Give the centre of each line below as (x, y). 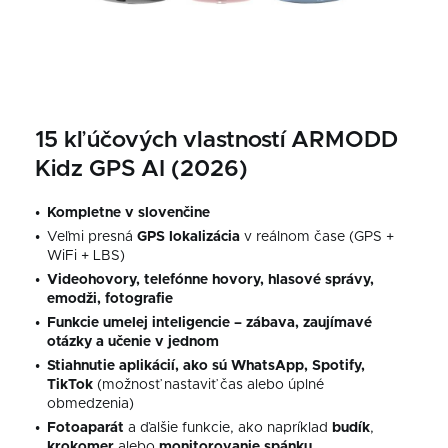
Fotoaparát (85, 428)
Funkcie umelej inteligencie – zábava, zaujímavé (209, 323)
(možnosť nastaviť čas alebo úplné (208, 385)
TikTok (70, 385)
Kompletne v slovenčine (128, 213)
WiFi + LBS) (86, 256)
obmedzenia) (90, 404)
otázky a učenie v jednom (133, 342)
